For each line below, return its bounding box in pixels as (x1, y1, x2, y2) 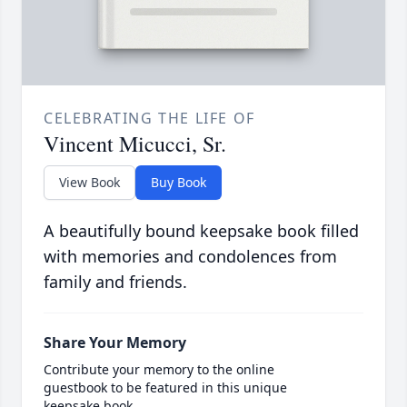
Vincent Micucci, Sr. (44, 129, 226, 159)
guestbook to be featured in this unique (44, 379, 287, 397)
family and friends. (44, 271, 187, 293)
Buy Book (151, 174, 206, 192)
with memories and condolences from (44, 245, 337, 268)
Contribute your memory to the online (44, 361, 274, 379)
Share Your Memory (44, 333, 186, 353)
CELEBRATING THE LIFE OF (44, 108, 255, 129)
